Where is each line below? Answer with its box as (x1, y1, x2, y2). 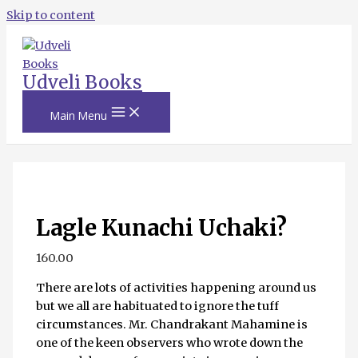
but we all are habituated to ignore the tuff (36, 299, 280, 314)
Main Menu (50, 107, 107, 123)
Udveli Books (22, 70, 142, 93)
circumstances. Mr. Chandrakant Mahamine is (36, 317, 308, 332)
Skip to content (6, 8, 95, 22)
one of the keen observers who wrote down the (36, 336, 304, 351)
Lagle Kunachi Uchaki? (36, 214, 288, 242)
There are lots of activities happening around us (36, 280, 317, 296)
